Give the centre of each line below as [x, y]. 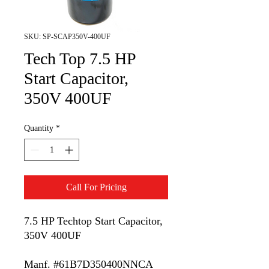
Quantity [39, 128]
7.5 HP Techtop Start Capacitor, [93, 221]
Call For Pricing [96, 187]
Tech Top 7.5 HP [80, 59]
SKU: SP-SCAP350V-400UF [67, 37]
